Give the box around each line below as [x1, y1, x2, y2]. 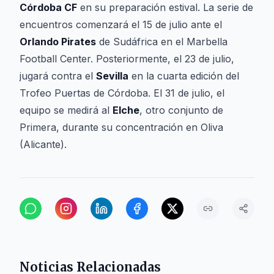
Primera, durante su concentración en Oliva [20, 121, 223, 133]
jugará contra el [20, 70, 96, 82]
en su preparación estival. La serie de [77, 1, 253, 13]
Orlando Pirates [20, 35, 96, 48]
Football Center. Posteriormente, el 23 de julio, [20, 53, 234, 65]
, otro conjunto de [139, 104, 223, 116]
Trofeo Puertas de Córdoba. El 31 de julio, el [20, 87, 224, 99]
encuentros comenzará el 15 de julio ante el [20, 18, 222, 31]
